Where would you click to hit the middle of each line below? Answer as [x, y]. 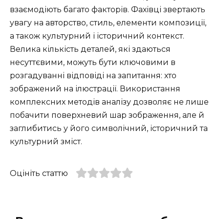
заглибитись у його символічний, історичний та [109, 129]
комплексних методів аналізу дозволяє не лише [109, 102]
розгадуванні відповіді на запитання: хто [93, 76]
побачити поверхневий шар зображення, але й [107, 115]
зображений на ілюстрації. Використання [95, 89]
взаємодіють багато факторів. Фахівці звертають [108, 10]
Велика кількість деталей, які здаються [90, 49]
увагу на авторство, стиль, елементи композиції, [108, 23]
